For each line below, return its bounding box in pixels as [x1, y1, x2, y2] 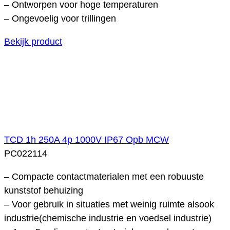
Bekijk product [4, 36, 62, 47]
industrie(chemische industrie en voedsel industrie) [4, 213, 212, 223]
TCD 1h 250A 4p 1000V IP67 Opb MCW [4, 134, 169, 145]
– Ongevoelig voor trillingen [4, 13, 116, 24]
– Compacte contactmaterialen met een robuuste [4, 171, 204, 182]
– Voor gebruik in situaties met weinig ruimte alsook [4, 199, 214, 209]
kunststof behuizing [4, 185, 83, 196]
